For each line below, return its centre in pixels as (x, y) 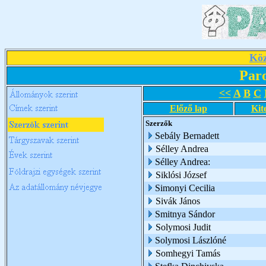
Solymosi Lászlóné (191, 240)
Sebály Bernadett (187, 136)
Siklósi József (181, 175)
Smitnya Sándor (185, 214)
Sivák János (178, 201)
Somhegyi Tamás (188, 253)
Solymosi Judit (183, 227)
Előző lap (188, 108)
